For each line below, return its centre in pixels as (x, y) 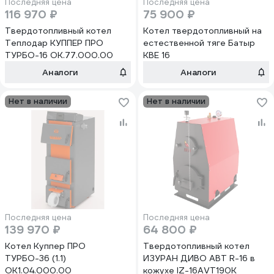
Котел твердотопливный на (202, 31)
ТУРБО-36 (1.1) (35, 258)
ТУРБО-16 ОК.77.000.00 (59, 55)
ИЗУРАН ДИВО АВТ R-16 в (199, 258)
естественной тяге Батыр (199, 43)
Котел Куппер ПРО (45, 246)
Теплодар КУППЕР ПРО (54, 43)
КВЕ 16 (157, 55)
